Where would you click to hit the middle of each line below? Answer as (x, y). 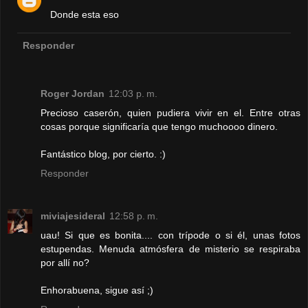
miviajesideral (73, 216)
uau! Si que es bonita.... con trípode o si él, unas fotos (170, 235)
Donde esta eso (85, 15)
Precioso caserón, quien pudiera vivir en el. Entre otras (170, 113)
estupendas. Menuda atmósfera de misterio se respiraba (170, 249)
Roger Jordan (73, 94)
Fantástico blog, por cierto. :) (103, 154)
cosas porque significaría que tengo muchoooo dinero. (159, 127)
